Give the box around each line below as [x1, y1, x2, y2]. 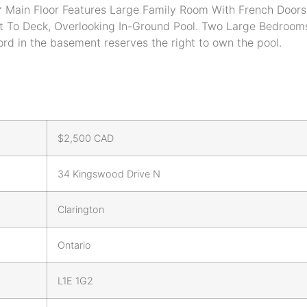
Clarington [58, 203, 104, 215]
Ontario [58, 238, 91, 251]
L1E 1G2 [58, 274, 93, 286]
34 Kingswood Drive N [58, 167, 160, 180]
